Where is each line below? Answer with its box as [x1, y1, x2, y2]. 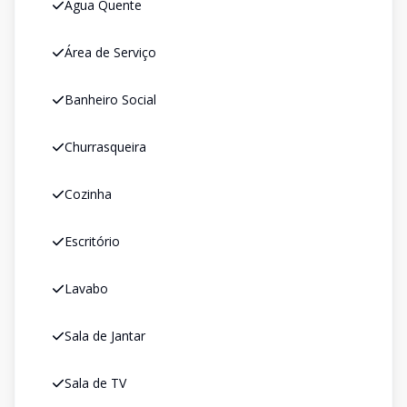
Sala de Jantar [65, 327, 145, 344]
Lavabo [65, 280, 108, 297]
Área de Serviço [65, 44, 156, 61]
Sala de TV [65, 374, 126, 392]
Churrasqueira [65, 138, 146, 155]
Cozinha [65, 185, 112, 203]
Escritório [65, 233, 120, 250]
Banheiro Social [65, 91, 156, 108]
